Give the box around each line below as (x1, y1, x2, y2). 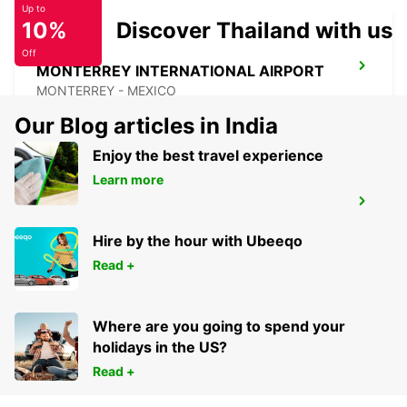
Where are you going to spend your (93, 317, 345, 336)
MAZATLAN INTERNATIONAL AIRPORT (36, 197, 313, 216)
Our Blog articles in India (15, 113, 278, 140)
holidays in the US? (93, 338, 227, 357)
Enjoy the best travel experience (93, 146, 323, 165)
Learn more (93, 172, 164, 188)
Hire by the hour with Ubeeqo (93, 232, 303, 251)
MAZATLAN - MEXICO (36, 218, 167, 234)
